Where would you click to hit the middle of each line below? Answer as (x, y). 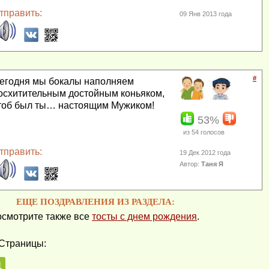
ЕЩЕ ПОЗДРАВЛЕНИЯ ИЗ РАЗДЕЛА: (95, 202)
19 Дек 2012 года (205, 153)
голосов (212, 132)
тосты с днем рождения (144, 217)
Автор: (191, 164)
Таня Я (213, 164)
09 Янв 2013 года (206, 14)
